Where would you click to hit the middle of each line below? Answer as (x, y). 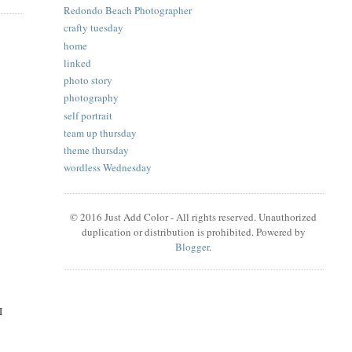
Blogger (192, 246)
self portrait (88, 115)
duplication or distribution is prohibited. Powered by (193, 231)
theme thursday (96, 150)
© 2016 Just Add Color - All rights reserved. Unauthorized (194, 216)
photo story (88, 81)
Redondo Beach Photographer (127, 11)
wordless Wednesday (107, 168)
